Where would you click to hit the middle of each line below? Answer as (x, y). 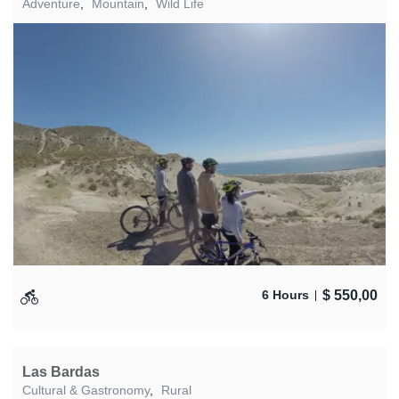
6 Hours (285, 295)
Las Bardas (61, 371)
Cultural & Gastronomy (86, 390)
